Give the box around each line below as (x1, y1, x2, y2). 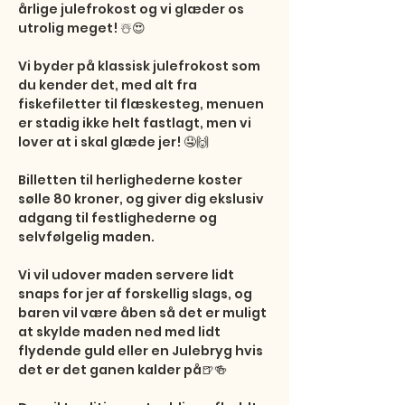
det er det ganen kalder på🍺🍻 (18, 361, 227, 379)
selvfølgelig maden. (18, 228, 155, 246)
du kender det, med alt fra (18, 76, 200, 94)
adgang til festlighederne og (18, 209, 220, 227)
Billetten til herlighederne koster (18, 171, 245, 189)
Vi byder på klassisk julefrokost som (18, 57, 263, 75)
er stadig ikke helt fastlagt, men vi (18, 114, 254, 132)
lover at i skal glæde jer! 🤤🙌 (18, 133, 209, 151)
